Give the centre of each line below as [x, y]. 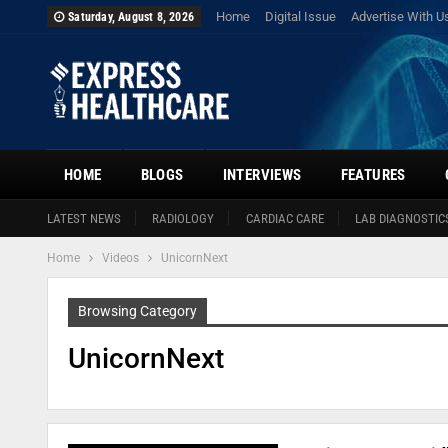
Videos [120, 258]
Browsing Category [137, 311]
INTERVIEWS [262, 175]
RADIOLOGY [183, 218]
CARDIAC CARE [284, 218]
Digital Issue [301, 16]
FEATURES [373, 175]
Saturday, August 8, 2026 [131, 17]
